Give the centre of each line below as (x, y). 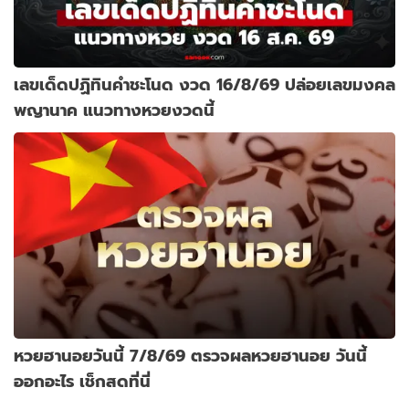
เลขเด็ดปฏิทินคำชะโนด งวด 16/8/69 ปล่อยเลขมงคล (204, 84)
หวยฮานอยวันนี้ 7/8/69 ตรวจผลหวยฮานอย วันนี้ (190, 355)
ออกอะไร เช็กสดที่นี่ (82, 381)
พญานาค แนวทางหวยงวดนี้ (114, 110)
